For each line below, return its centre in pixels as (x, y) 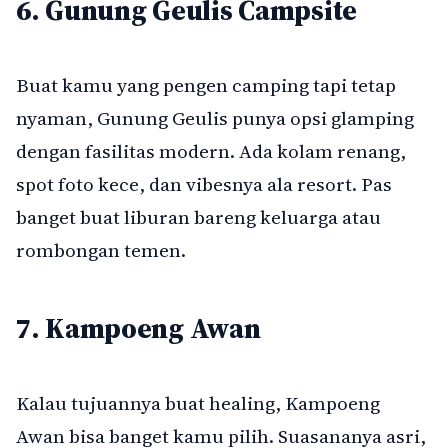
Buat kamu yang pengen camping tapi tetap (206, 85)
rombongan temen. (101, 250)
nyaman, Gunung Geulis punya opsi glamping (215, 118)
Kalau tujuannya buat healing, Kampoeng (198, 403)
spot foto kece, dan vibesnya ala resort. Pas (204, 184)
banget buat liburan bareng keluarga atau (198, 217)
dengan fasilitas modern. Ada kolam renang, (211, 151)
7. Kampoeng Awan (138, 328)
